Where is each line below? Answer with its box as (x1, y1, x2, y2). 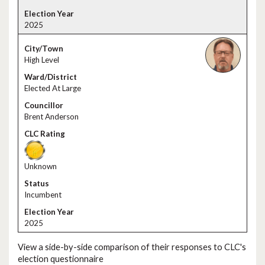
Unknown (24, 161, 57, 171)
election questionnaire (18, 253, 104, 264)
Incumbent (24, 190, 62, 199)
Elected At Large (24, 83, 81, 93)
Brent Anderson (24, 112, 79, 121)
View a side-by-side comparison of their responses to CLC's (18, 241, 246, 252)
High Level (24, 55, 59, 64)
